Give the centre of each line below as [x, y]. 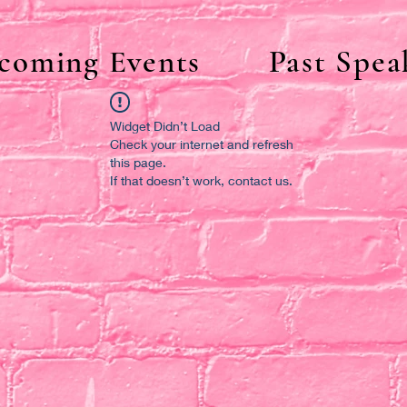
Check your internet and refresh [202, 144]
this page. [138, 162]
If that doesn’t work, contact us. [201, 180]
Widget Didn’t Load [165, 125]
